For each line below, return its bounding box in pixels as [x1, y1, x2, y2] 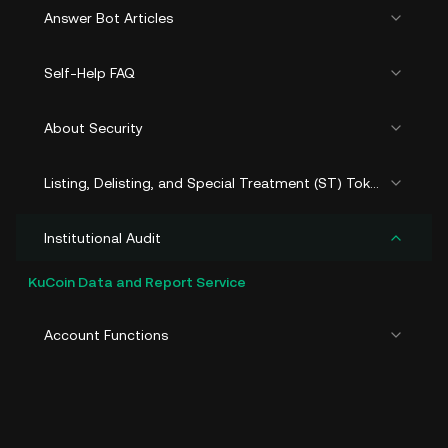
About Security [44, 120, 143, 136]
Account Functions [44, 327, 168, 343]
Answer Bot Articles [44, 10, 173, 26]
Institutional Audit [44, 230, 161, 246]
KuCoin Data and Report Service [28, 274, 246, 290]
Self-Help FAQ [44, 65, 135, 81]
